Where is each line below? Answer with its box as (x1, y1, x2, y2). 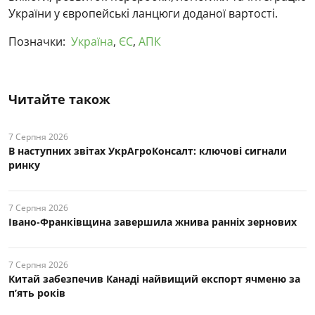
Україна (71, 33, 113, 49)
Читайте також (8, 90, 110, 108)
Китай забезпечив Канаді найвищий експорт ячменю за (8, 271, 300, 285)
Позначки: (8, 33, 65, 49)
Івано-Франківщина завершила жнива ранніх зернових (8, 214, 297, 229)
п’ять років (8, 285, 65, 300)
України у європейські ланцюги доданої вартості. (8, 5, 278, 21)
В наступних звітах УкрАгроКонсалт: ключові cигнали (8, 143, 287, 157)
